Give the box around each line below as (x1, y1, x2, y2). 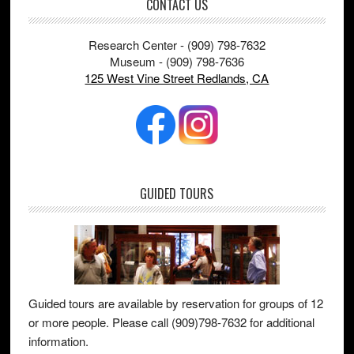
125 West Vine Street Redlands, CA (85, 70, 269, 86)
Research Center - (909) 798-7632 (88, 36, 265, 53)
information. (28, 333, 88, 349)
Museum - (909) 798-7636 (109, 53, 244, 70)
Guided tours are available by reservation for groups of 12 (28, 295, 323, 311)
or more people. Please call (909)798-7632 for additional (28, 314, 314, 330)
